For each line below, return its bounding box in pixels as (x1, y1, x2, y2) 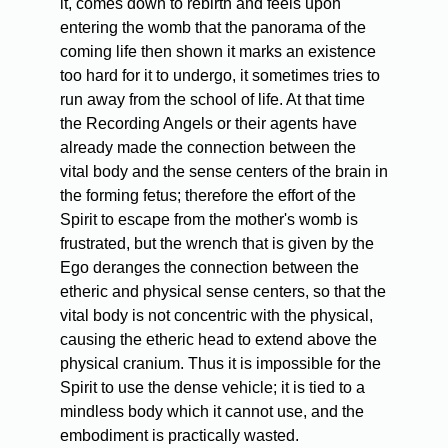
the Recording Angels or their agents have (60, 115, 357, 133)
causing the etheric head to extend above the (60, 331, 377, 349)
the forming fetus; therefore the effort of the (60, 187, 356, 205)
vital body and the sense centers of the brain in (60, 163, 388, 181)
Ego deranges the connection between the (60, 259, 359, 277)
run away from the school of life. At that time (60, 91, 365, 109)
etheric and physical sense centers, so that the (60, 283, 386, 301)
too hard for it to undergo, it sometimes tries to (60, 67, 380, 85)
